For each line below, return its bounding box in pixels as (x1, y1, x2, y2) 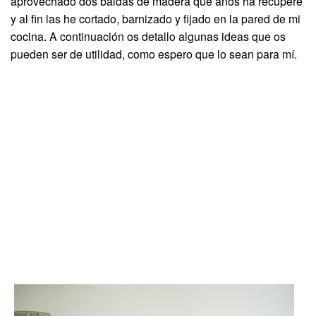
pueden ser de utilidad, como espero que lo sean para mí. (11, 45, 297, 62)
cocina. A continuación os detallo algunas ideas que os (11, 28, 286, 44)
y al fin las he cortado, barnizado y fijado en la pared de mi (11, 10, 300, 27)
